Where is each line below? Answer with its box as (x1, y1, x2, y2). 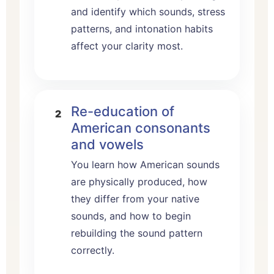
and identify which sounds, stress (71, 5, 225, 18)
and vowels (71, 136, 144, 152)
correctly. (71, 243, 114, 256)
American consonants (71, 119, 210, 136)
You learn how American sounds (71, 158, 220, 171)
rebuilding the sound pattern (71, 226, 202, 239)
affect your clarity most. (71, 39, 183, 52)
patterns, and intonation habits (71, 22, 213, 35)
